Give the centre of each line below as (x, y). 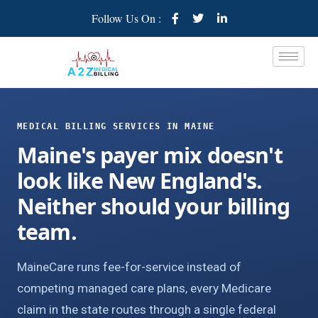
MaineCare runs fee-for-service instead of (129, 267)
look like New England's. (140, 181)
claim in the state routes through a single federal (147, 309)
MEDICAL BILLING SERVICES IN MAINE (116, 126)
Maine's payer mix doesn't (150, 155)
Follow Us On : (126, 18)
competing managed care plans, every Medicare (144, 288)
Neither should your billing (154, 206)
